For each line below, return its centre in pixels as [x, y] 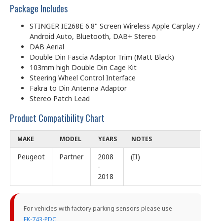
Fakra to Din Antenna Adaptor [78, 88]
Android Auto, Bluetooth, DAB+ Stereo [93, 36]
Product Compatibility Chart [57, 118]
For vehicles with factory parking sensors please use [98, 208]
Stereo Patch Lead [60, 98]
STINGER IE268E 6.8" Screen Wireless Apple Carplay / [115, 26]
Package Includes [39, 8]
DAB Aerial [47, 46]
